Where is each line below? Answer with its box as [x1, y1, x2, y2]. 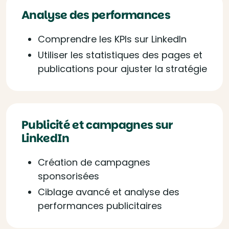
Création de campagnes [38, 156, 150, 169]
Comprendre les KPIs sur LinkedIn [38, 33, 187, 45]
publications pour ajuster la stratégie [38, 62, 207, 75]
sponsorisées [38, 170, 99, 182]
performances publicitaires [38, 199, 162, 212]
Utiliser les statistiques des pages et [38, 49, 202, 61]
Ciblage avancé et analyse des [38, 186, 179, 198]
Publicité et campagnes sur [21, 117, 173, 133]
